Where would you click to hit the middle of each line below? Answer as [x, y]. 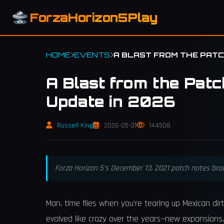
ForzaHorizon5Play [94, 17]
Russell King [75, 125]
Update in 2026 [111, 101]
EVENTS [92, 54]
